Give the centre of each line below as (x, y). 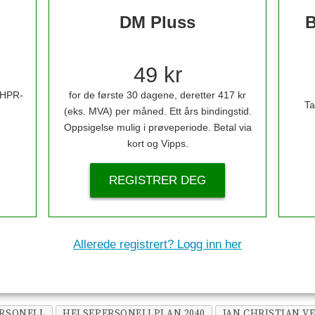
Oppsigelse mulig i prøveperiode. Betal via (157, 128)
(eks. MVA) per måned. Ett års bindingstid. (157, 112)
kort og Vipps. (157, 144)
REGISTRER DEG (157, 180)
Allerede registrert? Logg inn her (157, 245)
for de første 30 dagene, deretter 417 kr (157, 96)
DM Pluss (157, 22)
